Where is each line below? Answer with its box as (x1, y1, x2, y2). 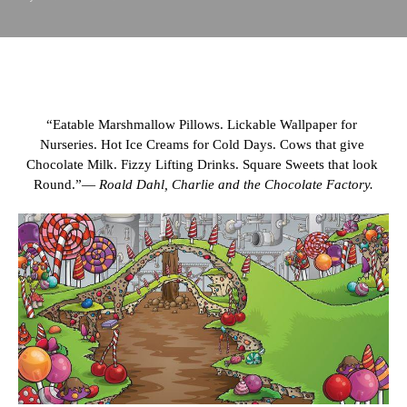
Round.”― (34, 177, 99, 192)
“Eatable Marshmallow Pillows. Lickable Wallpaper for (46, 117, 357, 132)
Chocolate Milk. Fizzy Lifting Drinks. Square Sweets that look (25, 157, 378, 172)
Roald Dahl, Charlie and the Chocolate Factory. (99, 177, 373, 192)
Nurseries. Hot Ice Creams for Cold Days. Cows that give (39, 137, 364, 152)
